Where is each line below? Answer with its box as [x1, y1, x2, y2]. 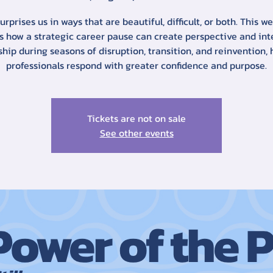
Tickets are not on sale [87, 111, 186, 126]
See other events [99, 126, 174, 140]
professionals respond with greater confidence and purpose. [6, 58, 267, 73]
